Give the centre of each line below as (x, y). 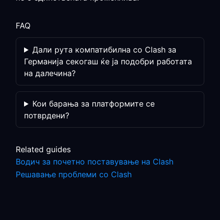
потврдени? (47, 115)
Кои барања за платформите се (93, 104)
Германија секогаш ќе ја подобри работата (108, 61)
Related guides (43, 149)
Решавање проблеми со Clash (74, 174)
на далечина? (50, 73)
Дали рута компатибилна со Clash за (104, 50)
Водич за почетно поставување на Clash (95, 162)
